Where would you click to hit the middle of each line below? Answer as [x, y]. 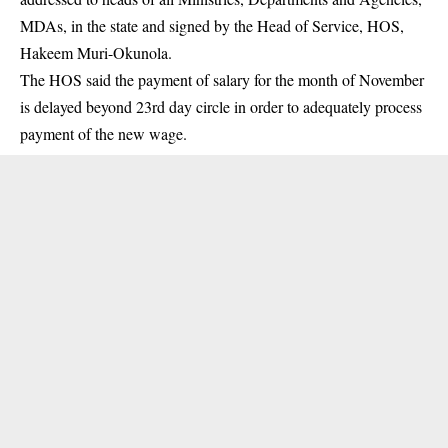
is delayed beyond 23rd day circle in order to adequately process [221, 106]
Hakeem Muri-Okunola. [96, 52]
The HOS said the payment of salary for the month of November [222, 79]
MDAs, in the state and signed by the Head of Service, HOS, [212, 25]
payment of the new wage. [103, 133]
